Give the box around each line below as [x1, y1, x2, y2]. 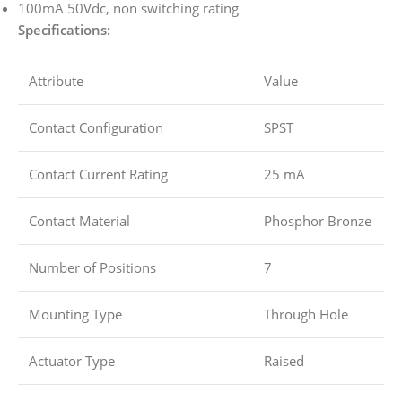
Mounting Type [29, 305, 122, 324]
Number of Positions [29, 258, 156, 277]
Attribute [29, 72, 83, 91]
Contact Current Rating [29, 165, 168, 184]
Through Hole [264, 305, 348, 324]
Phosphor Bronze [264, 212, 371, 231]
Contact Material [29, 212, 130, 231]
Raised [264, 352, 304, 371]
